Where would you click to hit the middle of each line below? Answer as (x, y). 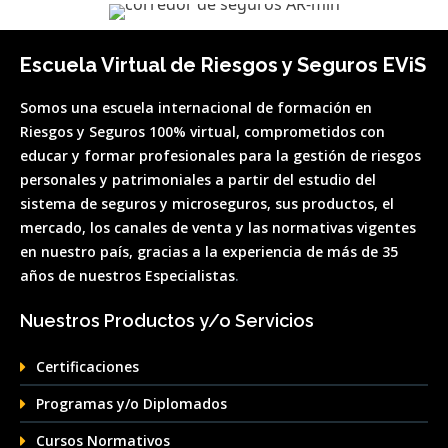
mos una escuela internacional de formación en (204, 107)
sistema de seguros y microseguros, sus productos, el (207, 203)
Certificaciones (87, 366)
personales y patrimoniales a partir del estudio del (198, 179)
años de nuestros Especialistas (127, 275)
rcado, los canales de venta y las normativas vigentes (229, 227)
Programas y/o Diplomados (133, 403)
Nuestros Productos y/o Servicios (167, 320)
